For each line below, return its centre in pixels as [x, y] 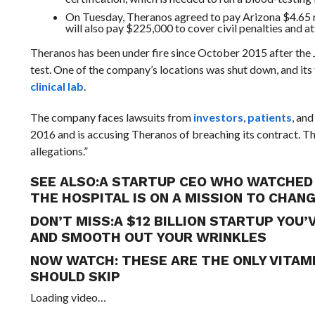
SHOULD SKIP [75, 277]
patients [269, 117]
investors [218, 117]
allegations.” [59, 151]
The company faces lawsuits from [111, 117]
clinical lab [57, 86]
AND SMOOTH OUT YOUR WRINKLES [148, 237]
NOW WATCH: [76, 261]
